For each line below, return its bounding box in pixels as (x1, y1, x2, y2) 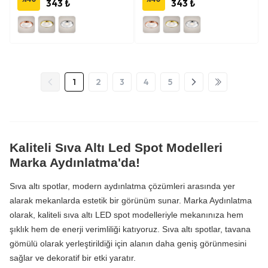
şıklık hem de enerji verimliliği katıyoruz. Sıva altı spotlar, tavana (10, 224, 251, 234)
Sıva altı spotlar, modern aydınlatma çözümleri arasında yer (10, 181, 235, 191)
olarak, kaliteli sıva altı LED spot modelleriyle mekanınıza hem (10, 210, 243, 220)
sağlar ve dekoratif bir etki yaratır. (10, 253, 136, 263)
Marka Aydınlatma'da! (10, 156, 140, 169)
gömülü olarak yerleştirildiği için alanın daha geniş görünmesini (10, 239, 246, 248)
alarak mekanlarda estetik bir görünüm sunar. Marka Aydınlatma (10, 196, 252, 205)
